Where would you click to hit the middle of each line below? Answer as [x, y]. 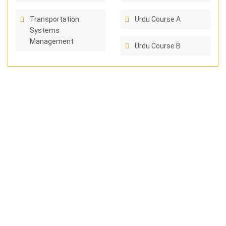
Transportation [54, 19]
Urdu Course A [158, 19]
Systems [45, 30]
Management [52, 41]
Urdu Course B [158, 46]
